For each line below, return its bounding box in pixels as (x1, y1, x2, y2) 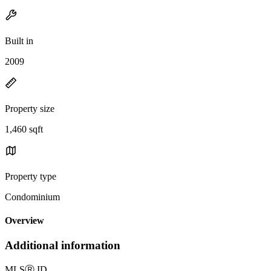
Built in (5, 35, 33, 46)
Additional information (5, 239, 120, 252)
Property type (5, 171, 56, 181)
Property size (5, 103, 54, 114)
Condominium (5, 191, 60, 202)
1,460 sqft (5, 123, 43, 134)
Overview (5, 215, 44, 226)
